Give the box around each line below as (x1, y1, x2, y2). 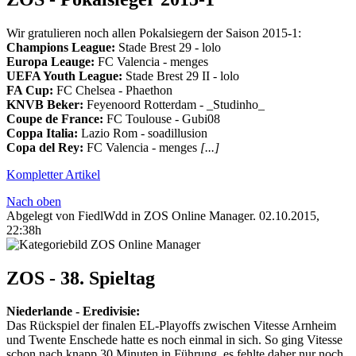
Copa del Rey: (6, 140, 83, 154)
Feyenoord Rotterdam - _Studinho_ (83, 97, 265, 111)
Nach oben (6, 194, 61, 208)
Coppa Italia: (6, 126, 78, 140)
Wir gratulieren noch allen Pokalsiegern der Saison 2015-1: (6, 25, 301, 40)
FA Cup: (6, 83, 53, 97)
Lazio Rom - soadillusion (78, 126, 207, 140)
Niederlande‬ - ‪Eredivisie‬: (6, 304, 140, 319)
